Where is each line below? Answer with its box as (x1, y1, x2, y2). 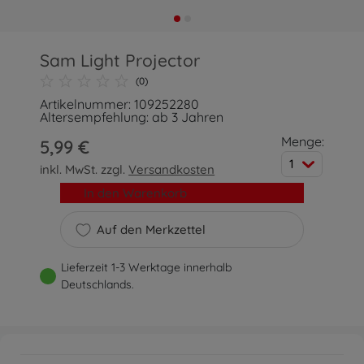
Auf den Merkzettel (96, 222, 206, 237)
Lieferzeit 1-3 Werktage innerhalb (61, 260, 232, 275)
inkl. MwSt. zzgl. (40, 162, 129, 177)
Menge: (280, 133, 324, 149)
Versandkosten (128, 162, 215, 177)
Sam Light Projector (40, 50, 201, 71)
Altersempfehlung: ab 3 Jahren (40, 109, 224, 125)
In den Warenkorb (83, 185, 187, 201)
